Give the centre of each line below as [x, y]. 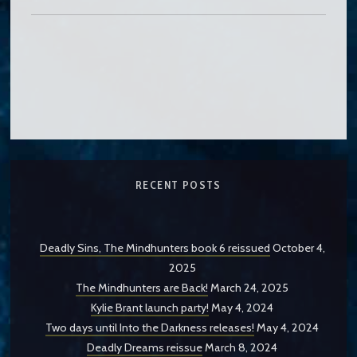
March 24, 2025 [250, 287]
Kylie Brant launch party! [150, 307]
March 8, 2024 [241, 347]
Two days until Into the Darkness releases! [150, 327]
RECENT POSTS [178, 185]
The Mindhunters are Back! [142, 287]
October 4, [298, 247]
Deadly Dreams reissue [145, 347]
